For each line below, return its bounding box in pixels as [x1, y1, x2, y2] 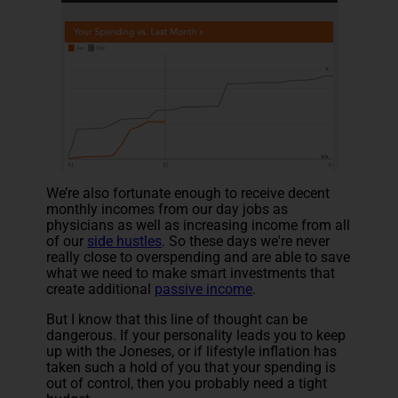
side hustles [87, 232, 163, 250]
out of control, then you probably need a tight [46, 374, 328, 392]
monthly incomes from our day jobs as [46, 200, 289, 218]
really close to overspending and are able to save [46, 248, 351, 266]
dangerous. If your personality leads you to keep [46, 326, 346, 344]
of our [46, 232, 88, 250]
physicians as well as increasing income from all [46, 216, 351, 234]
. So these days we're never [162, 232, 330, 250]
